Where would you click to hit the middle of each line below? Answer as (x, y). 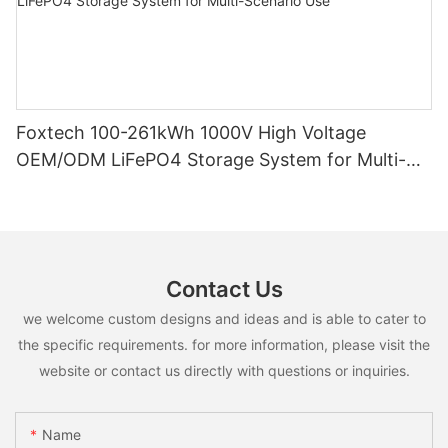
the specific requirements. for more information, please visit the (224, 345)
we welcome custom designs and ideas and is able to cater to (224, 319)
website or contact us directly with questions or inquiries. (224, 371)
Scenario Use (71, 186)
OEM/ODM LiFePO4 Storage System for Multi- (101, 159)
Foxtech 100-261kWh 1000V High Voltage (191, 132)
